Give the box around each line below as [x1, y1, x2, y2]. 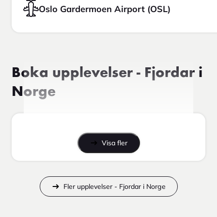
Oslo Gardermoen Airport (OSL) [39, 3, 170, 15]
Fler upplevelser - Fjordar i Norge [63, 182, 166, 191]
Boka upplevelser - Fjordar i [12, 65, 202, 80]
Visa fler [101, 138, 127, 147]
